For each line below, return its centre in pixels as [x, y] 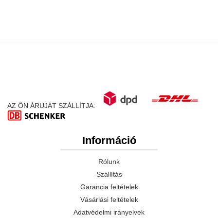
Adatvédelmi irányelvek [109, 212]
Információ [109, 140]
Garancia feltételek [109, 187]
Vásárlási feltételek [109, 200]
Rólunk [109, 162]
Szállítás [109, 174]
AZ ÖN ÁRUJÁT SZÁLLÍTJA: [52, 106]
